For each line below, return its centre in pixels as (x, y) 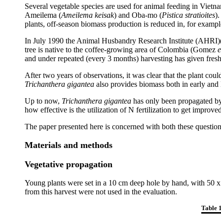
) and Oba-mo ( (138, 15)
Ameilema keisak (88, 15)
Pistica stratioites (188, 15)
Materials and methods (69, 145)
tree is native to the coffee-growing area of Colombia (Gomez (121, 50)
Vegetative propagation (69, 164)
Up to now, (43, 101)
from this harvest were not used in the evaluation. (101, 192)
